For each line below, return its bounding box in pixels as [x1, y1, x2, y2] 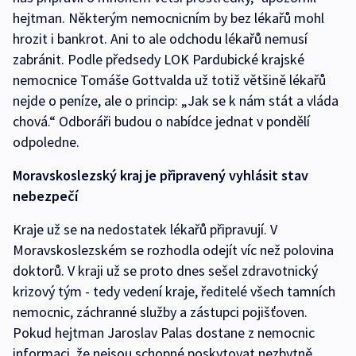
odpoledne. [13, 133, 79, 152]
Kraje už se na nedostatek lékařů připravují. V [13, 220, 277, 239]
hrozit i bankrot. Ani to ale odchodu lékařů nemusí [13, 29, 308, 48]
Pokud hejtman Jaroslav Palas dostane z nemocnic [13, 323, 315, 342]
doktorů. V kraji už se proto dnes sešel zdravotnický [13, 261, 318, 281]
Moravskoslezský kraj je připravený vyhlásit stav [13, 166, 308, 185]
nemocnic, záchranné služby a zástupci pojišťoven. [13, 303, 308, 322]
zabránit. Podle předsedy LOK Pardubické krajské [13, 50, 304, 69]
